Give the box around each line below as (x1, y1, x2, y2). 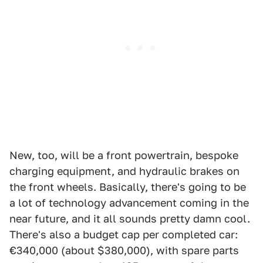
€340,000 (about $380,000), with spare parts (9, 244, 239, 257)
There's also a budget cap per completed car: (9, 228, 238, 241)
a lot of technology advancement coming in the (9, 196, 249, 209)
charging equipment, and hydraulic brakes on (9, 164, 240, 177)
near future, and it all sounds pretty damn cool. (9, 212, 250, 225)
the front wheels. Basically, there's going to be (9, 180, 246, 193)
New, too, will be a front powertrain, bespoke (9, 149, 238, 161)
